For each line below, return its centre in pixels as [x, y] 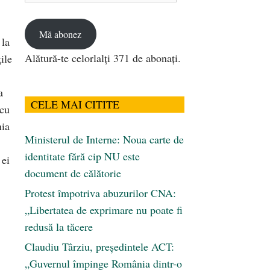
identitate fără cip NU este [82, 156]
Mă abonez [61, 34]
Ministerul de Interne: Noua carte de [104, 140]
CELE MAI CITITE [75, 105]
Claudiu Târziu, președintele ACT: [99, 247]
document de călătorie [73, 173]
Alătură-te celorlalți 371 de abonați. [103, 58]
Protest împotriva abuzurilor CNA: [100, 193]
